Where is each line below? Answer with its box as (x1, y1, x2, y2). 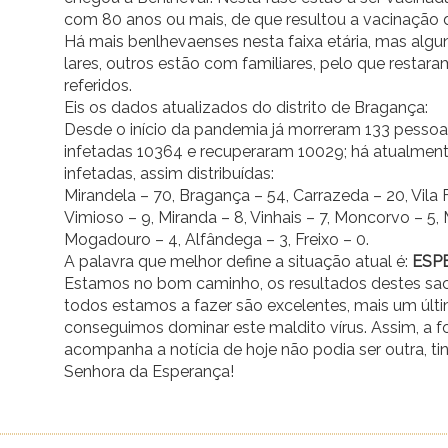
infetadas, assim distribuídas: (64, 164, 274, 184)
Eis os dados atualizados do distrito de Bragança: (64, 98, 428, 118)
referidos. (64, 76, 132, 96)
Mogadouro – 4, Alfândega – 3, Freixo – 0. (64, 230, 369, 250)
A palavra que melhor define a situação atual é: (64, 252, 412, 272)
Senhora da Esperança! (64, 362, 234, 382)
